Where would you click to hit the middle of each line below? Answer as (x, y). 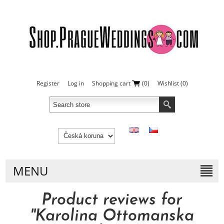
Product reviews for (112, 200)
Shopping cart (111, 83)
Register (48, 83)
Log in (75, 83)
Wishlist (168, 83)
